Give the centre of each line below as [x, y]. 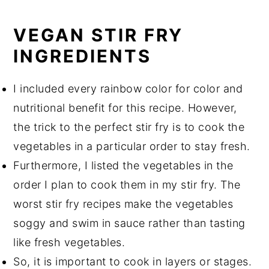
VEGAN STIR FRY [98, 35]
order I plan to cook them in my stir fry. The [127, 185]
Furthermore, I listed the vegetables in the [123, 166]
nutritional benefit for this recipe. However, [125, 108]
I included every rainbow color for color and [128, 89]
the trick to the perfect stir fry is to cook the [129, 127]
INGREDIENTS [83, 56]
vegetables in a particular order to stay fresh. [132, 147]
